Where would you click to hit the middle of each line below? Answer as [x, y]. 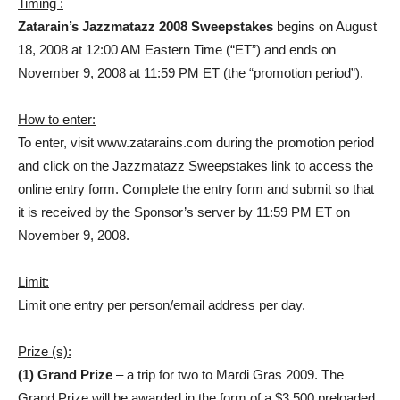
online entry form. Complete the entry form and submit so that [196, 189]
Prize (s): [45, 351]
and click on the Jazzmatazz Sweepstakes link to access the [196, 166]
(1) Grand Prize [65, 375]
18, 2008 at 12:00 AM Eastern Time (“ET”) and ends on [177, 50]
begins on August [325, 26]
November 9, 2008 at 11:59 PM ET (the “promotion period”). [191, 73]
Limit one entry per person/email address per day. [162, 305]
